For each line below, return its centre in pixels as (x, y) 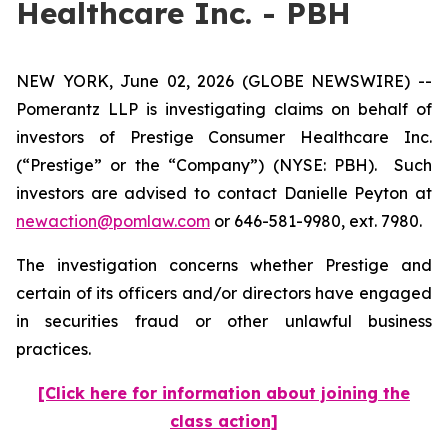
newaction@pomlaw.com (113, 221)
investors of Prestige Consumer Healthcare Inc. (224, 137)
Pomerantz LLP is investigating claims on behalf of (224, 109)
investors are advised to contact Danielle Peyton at (224, 193)
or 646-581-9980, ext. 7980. (316, 221)
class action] (224, 421)
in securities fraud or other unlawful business (224, 321)
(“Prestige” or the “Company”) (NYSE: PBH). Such (224, 165)
